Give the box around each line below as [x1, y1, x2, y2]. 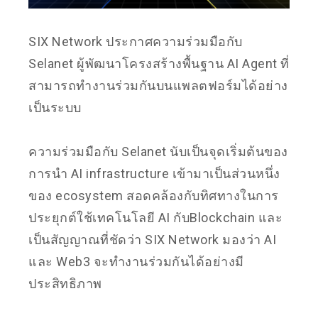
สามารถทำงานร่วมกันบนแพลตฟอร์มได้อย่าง [28, 77, 288, 93]
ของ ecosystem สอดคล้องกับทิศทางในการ [28, 187, 279, 203]
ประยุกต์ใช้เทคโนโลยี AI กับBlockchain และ [28, 209, 283, 225]
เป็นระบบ [28, 99, 82, 115]
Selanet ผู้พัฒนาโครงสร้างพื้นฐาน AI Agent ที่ [28, 55, 290, 71]
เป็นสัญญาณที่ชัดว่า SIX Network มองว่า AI [28, 231, 276, 247]
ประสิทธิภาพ [28, 275, 105, 291]
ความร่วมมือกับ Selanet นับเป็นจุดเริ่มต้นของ [28, 143, 288, 159]
